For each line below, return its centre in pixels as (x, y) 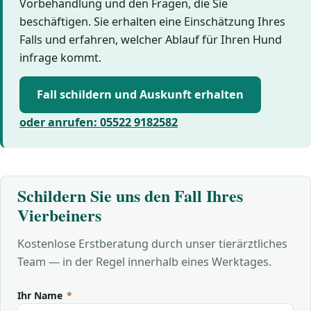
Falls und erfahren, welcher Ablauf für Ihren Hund (151, 40)
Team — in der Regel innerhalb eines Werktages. (144, 261)
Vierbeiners (59, 215)
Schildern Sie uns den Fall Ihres (130, 195)
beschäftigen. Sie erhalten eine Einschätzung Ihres (152, 22)
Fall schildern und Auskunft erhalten (140, 95)
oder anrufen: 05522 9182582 (99, 122)
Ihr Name (41, 295)
